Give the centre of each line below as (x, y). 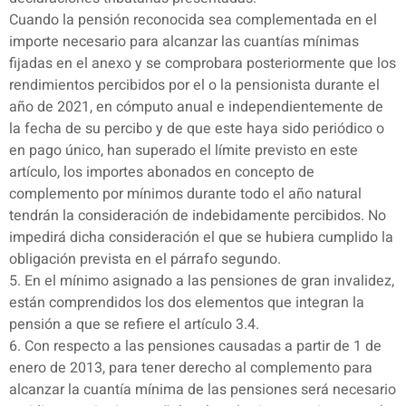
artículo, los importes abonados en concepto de (162, 173)
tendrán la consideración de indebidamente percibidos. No (198, 216)
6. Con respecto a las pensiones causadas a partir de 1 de (195, 347)
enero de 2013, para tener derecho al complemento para (191, 368)
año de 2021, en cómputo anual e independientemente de (196, 107)
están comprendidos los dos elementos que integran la (187, 303)
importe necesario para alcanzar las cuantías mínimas (184, 42)
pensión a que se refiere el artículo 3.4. (134, 325)
